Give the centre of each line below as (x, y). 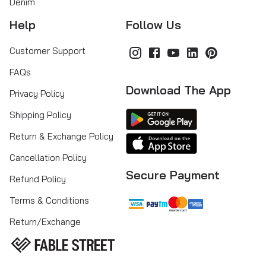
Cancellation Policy (48, 158)
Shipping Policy (40, 115)
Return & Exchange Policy (61, 137)
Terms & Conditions (49, 201)
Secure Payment (173, 175)
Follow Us (153, 25)
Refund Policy (38, 179)
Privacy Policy (37, 94)
